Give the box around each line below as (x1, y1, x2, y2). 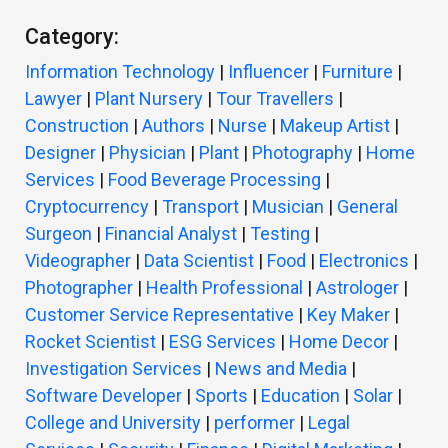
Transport (162, 196, 239, 217)
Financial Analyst (105, 223, 237, 244)
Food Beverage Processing (108, 169, 321, 190)
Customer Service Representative (25, 304, 294, 325)
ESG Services (169, 331, 276, 352)
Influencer (228, 61, 309, 82)
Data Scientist (144, 250, 254, 271)
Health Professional (146, 277, 303, 298)
